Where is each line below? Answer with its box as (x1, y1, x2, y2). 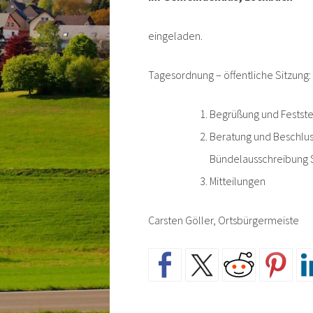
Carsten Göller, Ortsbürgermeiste (147, 212, 299, 227)
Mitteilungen (209, 173, 265, 188)
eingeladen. (147, 28, 203, 43)
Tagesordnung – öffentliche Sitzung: (147, 67, 311, 82)
